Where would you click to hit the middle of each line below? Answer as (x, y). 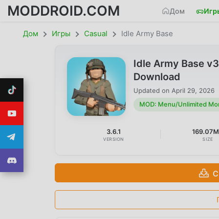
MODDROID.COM (64, 11)
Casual (96, 33)
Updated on (153, 90)
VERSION (114, 139)
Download (157, 77)
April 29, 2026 (193, 90)
